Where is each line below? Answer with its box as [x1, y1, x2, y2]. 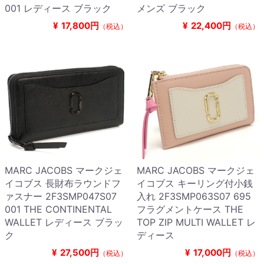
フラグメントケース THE [137, 203, 243, 216]
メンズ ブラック [137, 2, 206, 15]
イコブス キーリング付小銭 [137, 177, 253, 190]
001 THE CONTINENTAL [5, 203, 112, 216]
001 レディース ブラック [5, 2, 111, 15]
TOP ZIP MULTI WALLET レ [137, 216, 256, 229]
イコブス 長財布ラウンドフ [5, 177, 121, 190]
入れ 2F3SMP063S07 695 [137, 190, 251, 203]
